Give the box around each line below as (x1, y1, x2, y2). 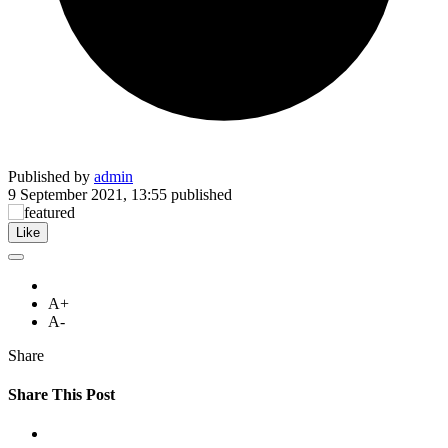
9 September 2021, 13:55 (8, 185, 167, 203)
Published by (8, 167, 94, 185)
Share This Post (8, 386, 115, 404)
